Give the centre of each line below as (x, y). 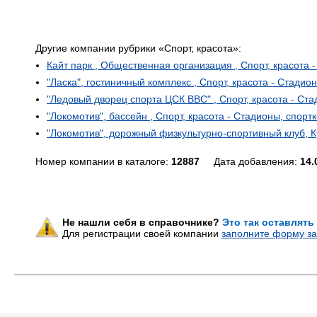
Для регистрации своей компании (142, 234)
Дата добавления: (250, 161)
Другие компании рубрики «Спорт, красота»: (138, 48)
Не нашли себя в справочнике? (142, 222)
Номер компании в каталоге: (103, 161)
